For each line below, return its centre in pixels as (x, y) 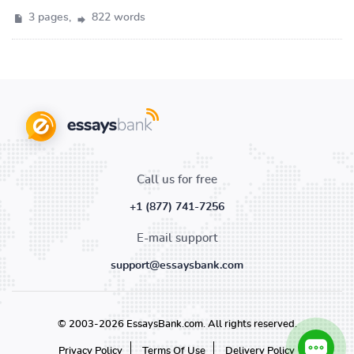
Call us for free (177, 180)
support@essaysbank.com (177, 265)
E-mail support (177, 238)
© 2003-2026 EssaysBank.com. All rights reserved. (177, 324)
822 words (117, 17)
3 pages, (50, 17)
